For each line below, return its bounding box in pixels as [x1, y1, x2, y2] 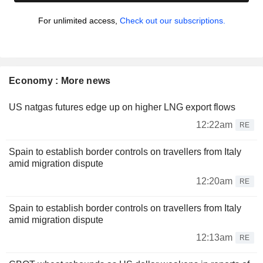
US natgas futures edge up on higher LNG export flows [9, 102, 235, 113]
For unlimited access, [38, 16, 120, 26]
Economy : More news [9, 76, 111, 86]
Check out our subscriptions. [119, 16, 225, 26]
